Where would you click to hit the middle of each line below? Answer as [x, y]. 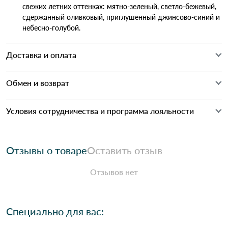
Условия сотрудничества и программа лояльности [100, 110]
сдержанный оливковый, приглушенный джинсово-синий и [121, 17]
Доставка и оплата [41, 54]
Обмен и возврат [38, 82]
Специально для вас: [55, 211]
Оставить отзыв [125, 150]
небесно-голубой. [51, 27]
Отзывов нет [114, 172]
